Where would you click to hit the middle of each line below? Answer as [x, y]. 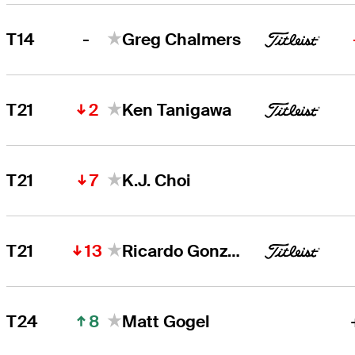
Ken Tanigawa [177, 110]
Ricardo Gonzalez [234, 251]
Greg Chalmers [182, 40]
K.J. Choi [157, 181]
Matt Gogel [166, 322]
